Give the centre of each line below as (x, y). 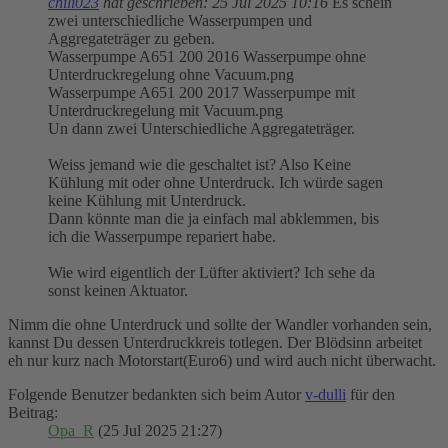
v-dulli (325, 395)
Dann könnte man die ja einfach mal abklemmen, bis (213, 219)
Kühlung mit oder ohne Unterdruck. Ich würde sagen (215, 183)
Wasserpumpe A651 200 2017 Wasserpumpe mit (201, 93)
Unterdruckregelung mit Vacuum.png (165, 111)
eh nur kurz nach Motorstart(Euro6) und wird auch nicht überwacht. (222, 361)
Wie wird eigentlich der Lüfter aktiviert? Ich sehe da (211, 273)
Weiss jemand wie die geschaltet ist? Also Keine (199, 165)
